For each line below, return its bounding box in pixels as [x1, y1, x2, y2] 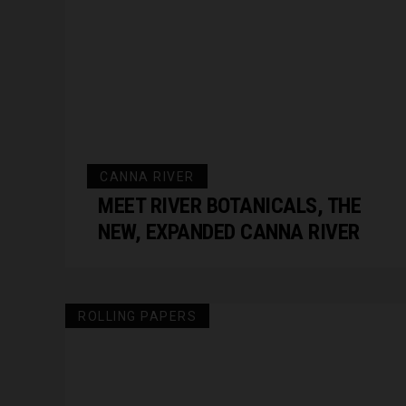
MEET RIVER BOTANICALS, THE [98, 193, 362, 218]
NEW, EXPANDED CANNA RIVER [98, 219, 361, 245]
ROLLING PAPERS [78, 309, 197, 324]
